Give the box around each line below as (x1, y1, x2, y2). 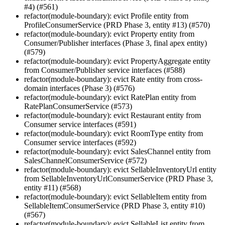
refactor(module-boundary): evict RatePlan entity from (24, 92, 196, 101)
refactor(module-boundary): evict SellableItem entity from (24, 192, 206, 201)
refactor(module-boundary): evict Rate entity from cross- (24, 74, 202, 83)
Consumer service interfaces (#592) (24, 138, 136, 147)
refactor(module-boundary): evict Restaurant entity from (24, 110, 201, 120)
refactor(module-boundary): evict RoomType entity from (24, 129, 203, 138)
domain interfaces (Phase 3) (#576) (24, 83, 135, 92)
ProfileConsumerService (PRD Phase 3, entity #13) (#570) (24, 20, 210, 29)
